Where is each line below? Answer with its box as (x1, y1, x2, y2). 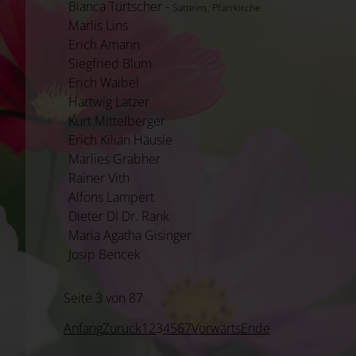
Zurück (103, 319, 141, 337)
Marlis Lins (68, 16, 128, 34)
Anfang (64, 319, 103, 337)
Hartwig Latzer (68, 92, 149, 110)
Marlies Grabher (68, 149, 161, 168)
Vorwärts (192, 319, 241, 337)
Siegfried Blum (68, 54, 152, 72)
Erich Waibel (68, 73, 139, 91)
